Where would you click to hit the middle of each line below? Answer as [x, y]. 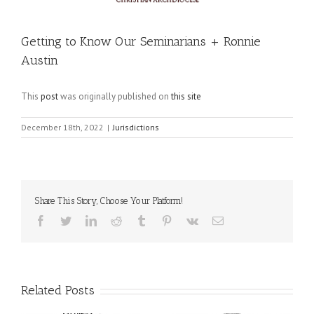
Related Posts [58, 290]
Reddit [136, 220]
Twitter [87, 220]
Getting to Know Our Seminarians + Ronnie [141, 41]
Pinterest [191, 220]
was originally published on [115, 96]
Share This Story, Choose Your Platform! [109, 201]
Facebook [67, 220]
